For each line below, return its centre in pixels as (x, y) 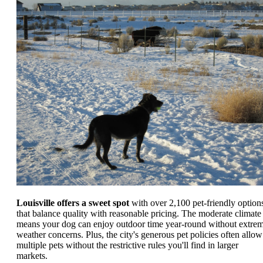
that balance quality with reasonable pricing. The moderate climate (139, 214)
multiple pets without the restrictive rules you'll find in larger (127, 245)
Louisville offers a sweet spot (73, 203)
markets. (32, 256)
